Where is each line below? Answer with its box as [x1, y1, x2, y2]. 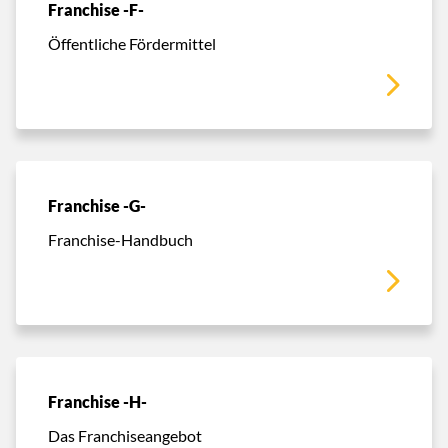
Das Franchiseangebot [48, 425, 202, 445]
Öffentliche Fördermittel [48, 33, 216, 53]
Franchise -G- [48, 195, 146, 216]
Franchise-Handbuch [48, 229, 193, 249]
